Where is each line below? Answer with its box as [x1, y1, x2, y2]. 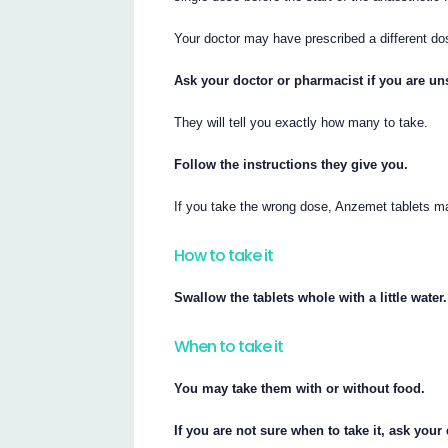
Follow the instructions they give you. [174, 157, 409, 173]
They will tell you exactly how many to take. [174, 115, 429, 131]
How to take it [174, 244, 274, 268]
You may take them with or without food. [174, 381, 426, 397]
